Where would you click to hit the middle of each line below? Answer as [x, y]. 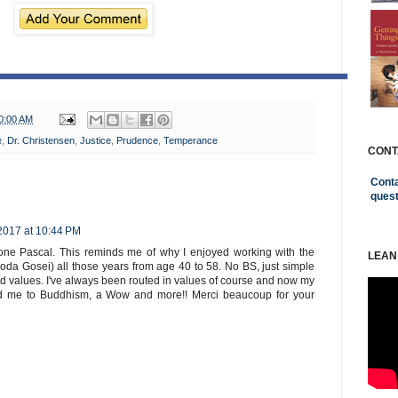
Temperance [191, 141]
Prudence [137, 141]
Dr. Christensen [41, 141]
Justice [96, 141]
